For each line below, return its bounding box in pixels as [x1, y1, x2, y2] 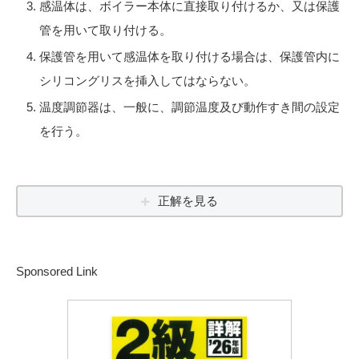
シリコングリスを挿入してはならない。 [39, 73, 256, 87]
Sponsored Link [16, 264, 98, 278]
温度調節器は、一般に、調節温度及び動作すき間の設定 [39, 99, 340, 114]
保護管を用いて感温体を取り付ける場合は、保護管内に [39, 49, 340, 63]
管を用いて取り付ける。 [39, 22, 171, 37]
